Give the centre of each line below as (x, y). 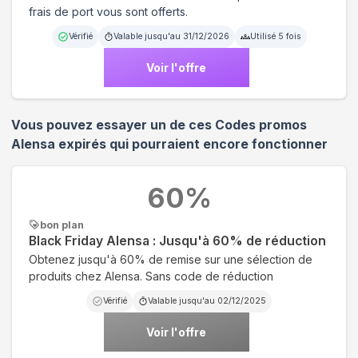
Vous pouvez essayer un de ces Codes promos (159, 125)
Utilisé (264, 36)
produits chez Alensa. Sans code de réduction (151, 276)
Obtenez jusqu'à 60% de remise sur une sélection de (171, 259)
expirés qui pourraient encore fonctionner (191, 144)
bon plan (62, 225)
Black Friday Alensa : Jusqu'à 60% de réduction (177, 241)
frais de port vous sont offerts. (108, 11)
